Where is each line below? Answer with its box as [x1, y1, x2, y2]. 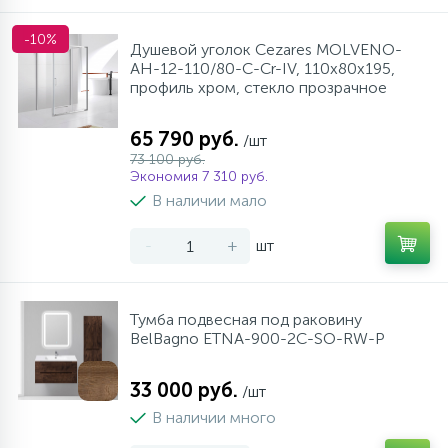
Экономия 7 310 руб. [130, 168, 268, 185]
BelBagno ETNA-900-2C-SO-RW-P [130, 329, 385, 348]
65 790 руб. [130, 127, 239, 151]
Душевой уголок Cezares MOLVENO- [130, 40, 402, 59]
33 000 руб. [130, 378, 238, 402]
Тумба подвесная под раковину [130, 310, 362, 329]
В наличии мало [152, 191, 267, 210]
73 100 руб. [130, 151, 205, 168]
